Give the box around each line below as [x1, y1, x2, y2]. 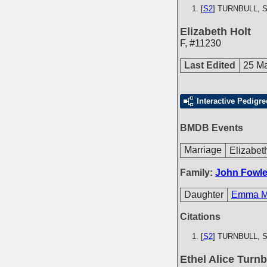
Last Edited [184, 60, 235, 70]
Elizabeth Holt [180, 25, 251, 38]
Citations [180, 212, 221, 222]
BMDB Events [180, 123, 243, 133]
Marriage [184, 145, 222, 155]
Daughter [184, 190, 223, 200]
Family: [180, 167, 215, 178]
